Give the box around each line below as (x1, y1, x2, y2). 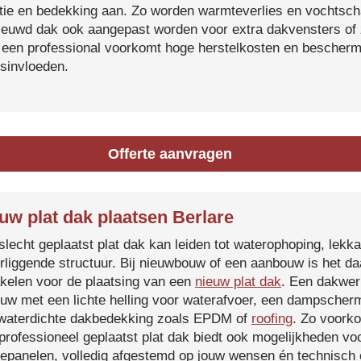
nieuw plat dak (195, 274, 281, 289)
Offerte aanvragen (108, 146, 233, 162)
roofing (251, 311, 293, 326)
